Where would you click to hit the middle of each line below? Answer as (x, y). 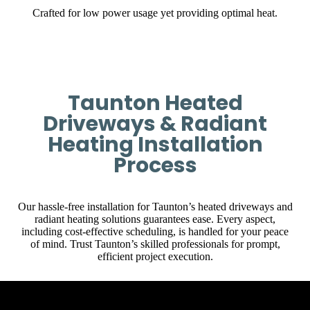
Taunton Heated (155, 103)
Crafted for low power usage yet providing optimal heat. (155, 13)
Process (155, 166)
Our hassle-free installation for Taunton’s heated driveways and (155, 207)
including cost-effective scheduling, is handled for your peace (155, 232)
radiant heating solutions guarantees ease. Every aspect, (155, 219)
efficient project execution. (155, 257)
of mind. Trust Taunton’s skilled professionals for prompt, (155, 244)
